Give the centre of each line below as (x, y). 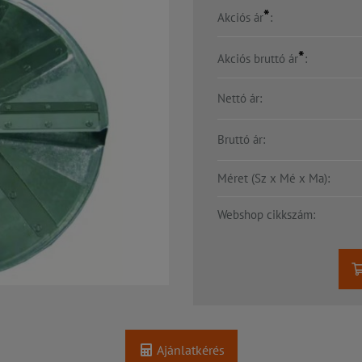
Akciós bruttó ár (258, 59)
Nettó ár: (240, 99)
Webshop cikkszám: (266, 215)
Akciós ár (240, 18)
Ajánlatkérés (189, 349)
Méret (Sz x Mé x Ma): (274, 179)
